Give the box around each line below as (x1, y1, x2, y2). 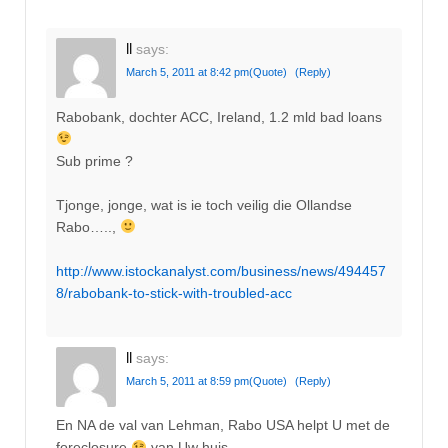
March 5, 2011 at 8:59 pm (126, 374, 249, 387)
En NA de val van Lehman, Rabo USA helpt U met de (56, 417, 390, 434)
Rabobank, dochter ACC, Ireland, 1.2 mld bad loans (56, 108, 382, 125)
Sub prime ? (56, 152, 133, 169)
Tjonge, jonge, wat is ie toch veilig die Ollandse (56, 196, 352, 213)
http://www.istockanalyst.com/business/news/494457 (56, 263, 386, 280)
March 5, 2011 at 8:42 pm (126, 66, 249, 79)
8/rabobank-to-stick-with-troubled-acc (56, 285, 292, 302)
